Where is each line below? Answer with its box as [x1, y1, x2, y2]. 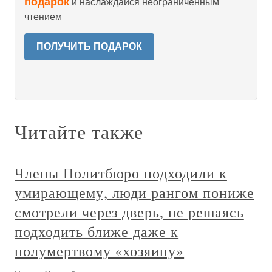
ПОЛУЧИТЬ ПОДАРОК [36, 41, 142, 52]
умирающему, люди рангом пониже [15, 183, 254, 202]
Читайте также [15, 118, 143, 144]
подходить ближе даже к [15, 222, 179, 241]
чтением [24, 12, 62, 22]
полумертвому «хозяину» [15, 241, 185, 260]
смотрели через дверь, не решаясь [15, 202, 244, 222]
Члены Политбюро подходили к [15, 163, 227, 183]
